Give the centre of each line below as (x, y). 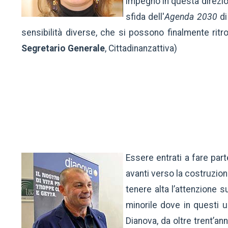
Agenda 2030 (192, 17)
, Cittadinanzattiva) (141, 49)
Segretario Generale (63, 49)
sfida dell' (145, 17)
